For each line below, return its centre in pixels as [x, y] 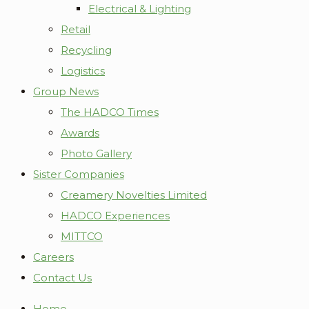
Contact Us [62, 278]
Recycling [86, 50]
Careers [53, 257]
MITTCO [82, 236]
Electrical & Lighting [140, 9]
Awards [80, 133]
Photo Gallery [96, 153]
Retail [76, 29]
